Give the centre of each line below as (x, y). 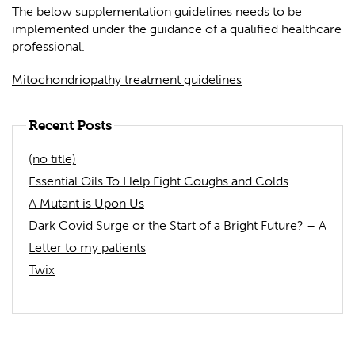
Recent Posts (70, 126)
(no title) (52, 159)
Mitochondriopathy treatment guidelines (127, 80)
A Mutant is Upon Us (86, 204)
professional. (48, 47)
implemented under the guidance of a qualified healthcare (177, 29)
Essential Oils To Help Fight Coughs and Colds (158, 181)
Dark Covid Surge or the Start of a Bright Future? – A (177, 226)
